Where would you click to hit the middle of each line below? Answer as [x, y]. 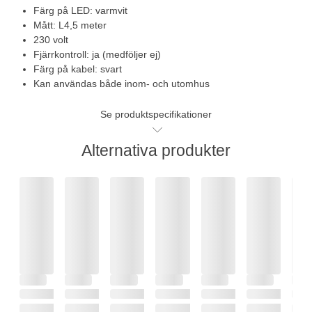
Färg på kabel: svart [78, 69]
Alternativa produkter [156, 150]
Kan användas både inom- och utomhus [122, 83]
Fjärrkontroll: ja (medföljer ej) [97, 54]
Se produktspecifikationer [156, 114]
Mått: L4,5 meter [70, 25]
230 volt [51, 39]
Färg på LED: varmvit [80, 10]
